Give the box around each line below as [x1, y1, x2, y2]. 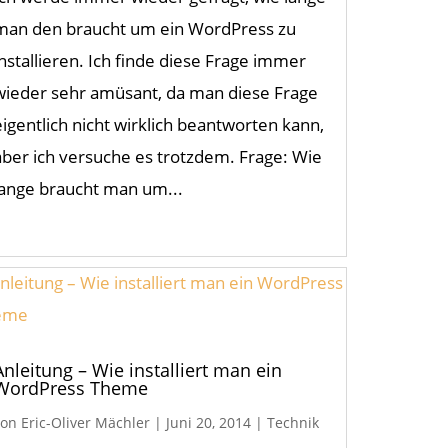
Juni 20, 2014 [166, 413, 252, 433]
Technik [267, 413, 320, 433]
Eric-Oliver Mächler [21, 413, 151, 433]
